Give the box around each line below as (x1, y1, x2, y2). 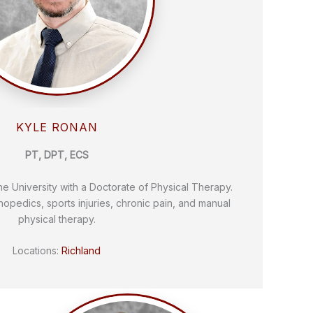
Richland (61, 244, 101, 256)
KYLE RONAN (15, 120, 98, 135)
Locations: (13, 244, 61, 256)
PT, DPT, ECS (24, 149, 89, 161)
